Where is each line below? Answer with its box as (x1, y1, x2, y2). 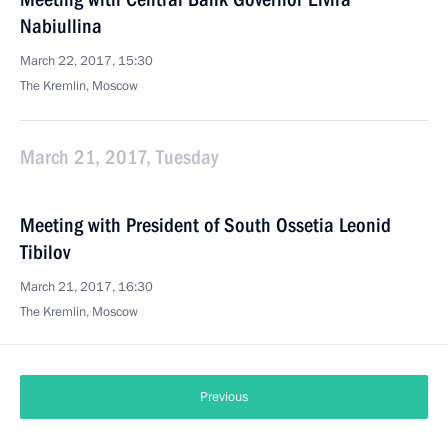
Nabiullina (20, 14, 102, 38)
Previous (200, 388, 248, 406)
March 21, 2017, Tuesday (20, 145, 218, 169)
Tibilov (20, 240, 70, 264)
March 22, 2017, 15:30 (20, 52, 153, 70)
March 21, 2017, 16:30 (20, 278, 153, 296)
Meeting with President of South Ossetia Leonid (20, 213, 391, 237)
